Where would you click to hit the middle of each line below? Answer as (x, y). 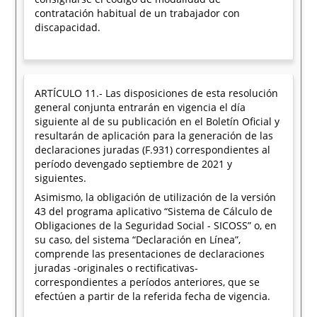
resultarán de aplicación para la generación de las (154, 136)
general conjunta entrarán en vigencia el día (140, 107)
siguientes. (61, 178)
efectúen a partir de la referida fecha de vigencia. (153, 296)
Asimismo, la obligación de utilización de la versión (156, 197)
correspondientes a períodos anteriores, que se (148, 282)
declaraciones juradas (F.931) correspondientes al (153, 150)
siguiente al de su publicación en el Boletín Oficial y (157, 121)
